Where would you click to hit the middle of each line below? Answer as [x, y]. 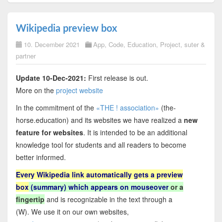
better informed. [43, 157]
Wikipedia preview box [66, 29]
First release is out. [118, 78]
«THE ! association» [127, 108]
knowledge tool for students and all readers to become [101, 145]
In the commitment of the [56, 108]
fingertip [30, 199]
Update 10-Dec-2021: [51, 78]
